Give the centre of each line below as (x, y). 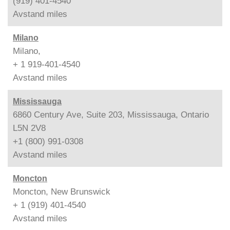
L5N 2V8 (29, 128)
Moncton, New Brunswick (62, 191)
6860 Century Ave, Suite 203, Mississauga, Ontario (111, 114)
